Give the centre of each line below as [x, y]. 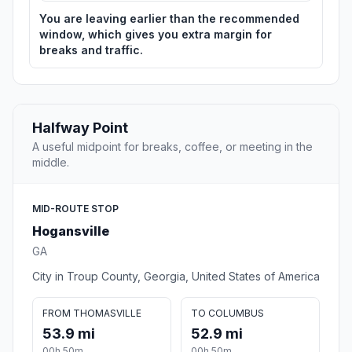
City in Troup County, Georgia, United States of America [176, 276]
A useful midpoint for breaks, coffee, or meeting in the [172, 146]
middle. [51, 162]
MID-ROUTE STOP [75, 208]
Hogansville [71, 231]
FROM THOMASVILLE [92, 313]
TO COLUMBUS [227, 313]
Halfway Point [80, 127]
